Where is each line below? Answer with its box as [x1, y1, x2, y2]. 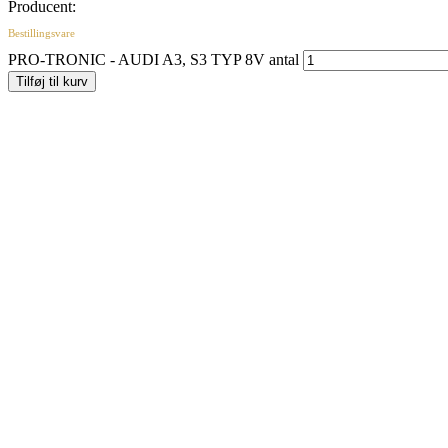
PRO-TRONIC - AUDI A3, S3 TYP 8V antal [8, 50, 299, 68]
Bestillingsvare [8, 26, 75, 39]
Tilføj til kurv [16, 73, 88, 89]
